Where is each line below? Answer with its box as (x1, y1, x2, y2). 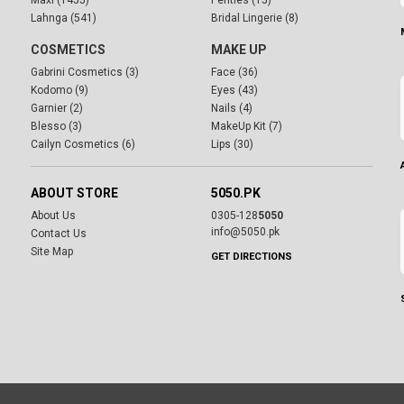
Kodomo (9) (31, 84, 88, 97)
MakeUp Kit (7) (211, 120, 282, 133)
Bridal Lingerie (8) (211, 12, 298, 25)
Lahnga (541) (31, 12, 96, 25)
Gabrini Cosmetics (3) (31, 66, 139, 79)
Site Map (31, 245, 73, 259)
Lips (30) (211, 138, 253, 151)
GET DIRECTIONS (211, 251, 292, 263)
